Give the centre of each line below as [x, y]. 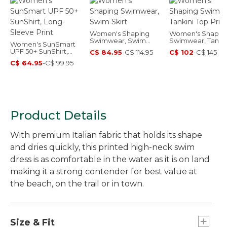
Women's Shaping [120, 33]
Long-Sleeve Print [40, 58]
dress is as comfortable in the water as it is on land [110, 159]
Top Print [184, 47]
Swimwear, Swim [118, 40]
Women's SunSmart [43, 44]
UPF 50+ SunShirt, [39, 51]
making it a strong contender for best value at [104, 171]
